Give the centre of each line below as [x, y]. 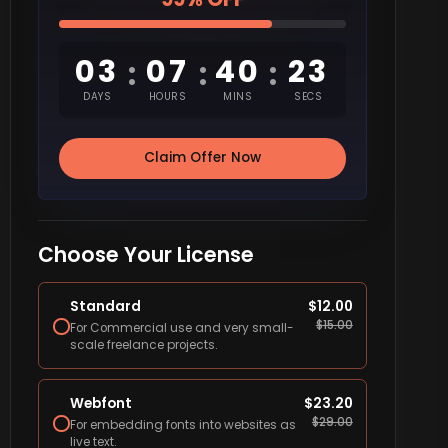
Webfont [100, 403]
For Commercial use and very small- [181, 328]
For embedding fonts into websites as [182, 425]
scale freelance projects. [143, 345]
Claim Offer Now [203, 158]
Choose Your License [145, 254]
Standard [105, 306]
